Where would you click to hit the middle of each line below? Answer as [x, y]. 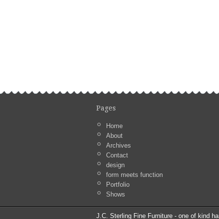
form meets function [134, 175]
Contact [117, 155]
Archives [119, 145]
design [115, 165]
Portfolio [118, 184]
